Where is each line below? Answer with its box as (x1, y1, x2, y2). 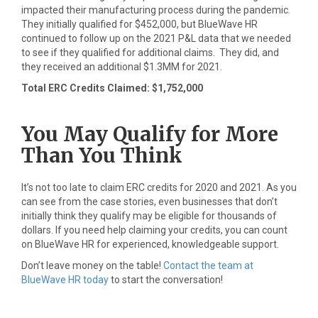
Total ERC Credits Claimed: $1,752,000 (21, 82, 203, 94)
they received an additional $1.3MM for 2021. (21, 61, 222, 72)
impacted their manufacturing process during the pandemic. (21, 4, 290, 16)
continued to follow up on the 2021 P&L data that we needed (21, 33, 291, 44)
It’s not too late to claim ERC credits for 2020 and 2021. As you (21, 182, 297, 193)
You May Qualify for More (21, 121, 278, 147)
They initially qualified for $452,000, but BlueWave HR (21, 18, 258, 30)
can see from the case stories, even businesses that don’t (21, 196, 278, 207)
